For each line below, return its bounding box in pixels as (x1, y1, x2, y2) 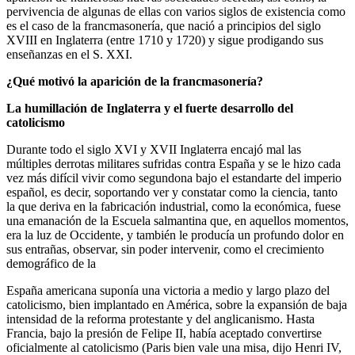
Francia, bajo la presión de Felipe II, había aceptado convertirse (6, 326, 322, 340)
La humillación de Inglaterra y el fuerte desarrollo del (6, 101, 293, 115)
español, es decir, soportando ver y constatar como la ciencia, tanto (6, 185, 338, 199)
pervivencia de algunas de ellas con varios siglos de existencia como (6, 4, 345, 18)
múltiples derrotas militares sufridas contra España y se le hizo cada (6, 156, 341, 170)
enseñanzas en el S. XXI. (6, 47, 132, 61)
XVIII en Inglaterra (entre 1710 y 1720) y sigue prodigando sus (6, 32, 323, 47)
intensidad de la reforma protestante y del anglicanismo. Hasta (6, 311, 315, 326)
